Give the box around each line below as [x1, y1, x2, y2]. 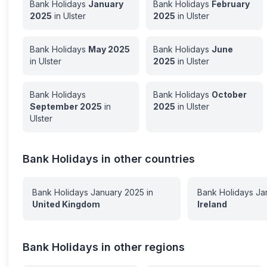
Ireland [197, 199, 227, 209]
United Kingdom [32, 199, 101, 209]
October [212, 89, 247, 100]
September [30, 101, 79, 111]
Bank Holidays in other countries [23, 153, 195, 165]
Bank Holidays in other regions [23, 241, 185, 253]
